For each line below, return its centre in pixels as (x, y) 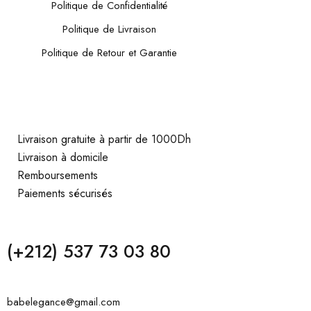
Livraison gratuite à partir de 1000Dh (104, 139)
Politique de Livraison (109, 29)
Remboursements (58, 175)
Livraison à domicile (63, 157)
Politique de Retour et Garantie (109, 52)
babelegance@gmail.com (64, 302)
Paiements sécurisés (65, 193)
